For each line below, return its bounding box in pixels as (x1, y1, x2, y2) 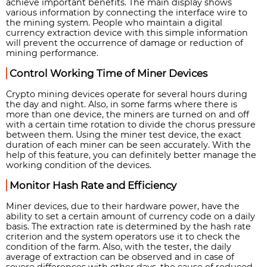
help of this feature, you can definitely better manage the (6, 149, 256, 160)
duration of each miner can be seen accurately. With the (6, 139, 251, 150)
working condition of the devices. (6, 159, 151, 170)
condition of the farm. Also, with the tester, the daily (6, 241, 231, 252)
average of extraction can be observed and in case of (6, 251, 234, 262)
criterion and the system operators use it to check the (6, 231, 240, 242)
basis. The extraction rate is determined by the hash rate (6, 221, 251, 232)
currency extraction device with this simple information (6, 27, 248, 38)
